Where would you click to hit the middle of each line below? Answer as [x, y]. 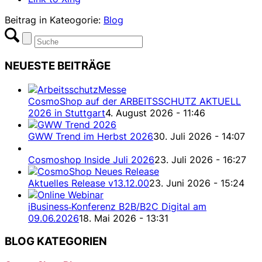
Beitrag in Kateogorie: [54, 20]
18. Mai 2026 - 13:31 [124, 218]
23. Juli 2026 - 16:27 [200, 159]
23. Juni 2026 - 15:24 [197, 183]
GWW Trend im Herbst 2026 [91, 136]
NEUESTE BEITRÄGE [58, 65]
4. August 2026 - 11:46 [155, 113]
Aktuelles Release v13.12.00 [89, 183]
